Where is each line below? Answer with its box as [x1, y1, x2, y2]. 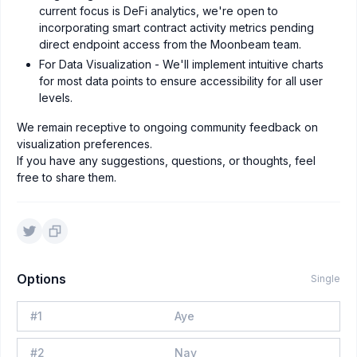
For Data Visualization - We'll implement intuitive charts [39, 57, 324, 71]
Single [311, 272, 340, 284]
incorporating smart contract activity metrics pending [39, 21, 314, 35]
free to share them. [17, 170, 116, 184]
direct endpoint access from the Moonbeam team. [39, 37, 301, 52]
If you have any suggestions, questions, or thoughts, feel [17, 153, 316, 167]
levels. [39, 90, 73, 104]
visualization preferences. [17, 136, 152, 151]
